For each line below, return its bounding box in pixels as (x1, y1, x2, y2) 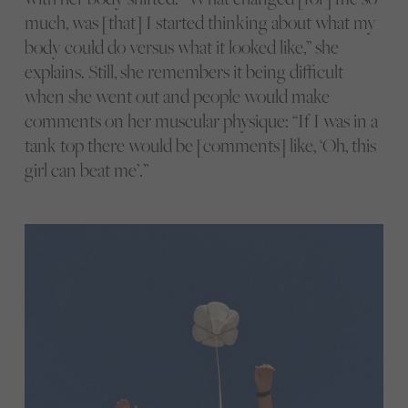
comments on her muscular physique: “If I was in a (24, 108, 378, 134)
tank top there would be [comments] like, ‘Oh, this (24, 133, 376, 158)
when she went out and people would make (24, 84, 330, 109)
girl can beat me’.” (24, 158, 148, 183)
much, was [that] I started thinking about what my (24, 10, 376, 36)
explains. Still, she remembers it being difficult (24, 59, 343, 85)
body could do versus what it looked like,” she (24, 35, 339, 60)
